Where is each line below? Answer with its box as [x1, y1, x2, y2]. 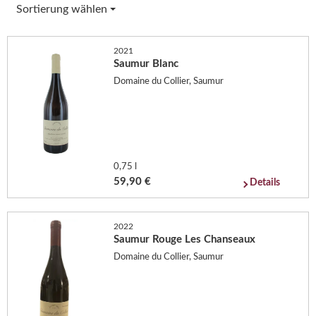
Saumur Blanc [114, 58, 179, 69]
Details [250, 177, 281, 188]
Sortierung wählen [16, 3, 110, 15]
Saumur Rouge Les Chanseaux [114, 233, 256, 245]
